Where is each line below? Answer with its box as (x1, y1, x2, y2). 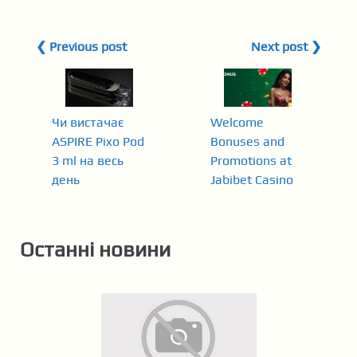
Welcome (210, 114, 264, 130)
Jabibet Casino (210, 171, 293, 187)
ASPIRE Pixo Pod (52, 133, 144, 149)
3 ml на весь (52, 152, 124, 168)
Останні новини (20, 237, 171, 261)
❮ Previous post (36, 39, 127, 55)
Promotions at (210, 152, 292, 168)
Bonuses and (210, 133, 284, 149)
